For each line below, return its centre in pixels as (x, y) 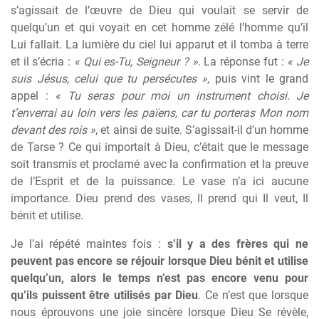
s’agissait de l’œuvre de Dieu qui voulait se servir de (159, 10)
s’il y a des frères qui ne (237, 244)
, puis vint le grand (258, 79)
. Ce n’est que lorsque (253, 295)
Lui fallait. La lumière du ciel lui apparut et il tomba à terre (159, 45)
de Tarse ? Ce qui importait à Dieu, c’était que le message (159, 147)
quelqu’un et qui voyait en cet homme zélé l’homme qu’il (159, 27)
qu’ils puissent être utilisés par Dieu (105, 295)
